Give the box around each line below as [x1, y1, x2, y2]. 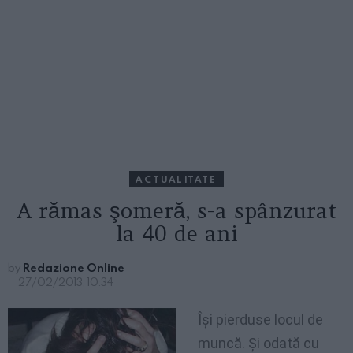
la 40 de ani [115, 220, 238, 247]
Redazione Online [23, 260, 124, 276]
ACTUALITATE [136, 173, 217, 186]
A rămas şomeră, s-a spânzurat [17, 197, 336, 225]
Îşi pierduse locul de [198, 311, 323, 329]
